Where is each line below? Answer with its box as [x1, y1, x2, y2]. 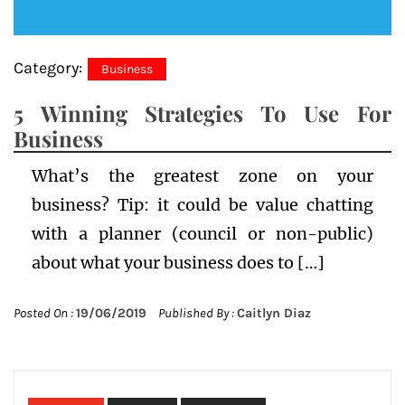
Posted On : [14, 306, 76, 322]
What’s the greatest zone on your [32, 165, 373, 187]
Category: [14, 58, 86, 79]
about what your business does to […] [32, 252, 325, 274]
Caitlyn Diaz [237, 306, 311, 322]
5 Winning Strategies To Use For [14, 99, 391, 128]
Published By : [155, 306, 237, 322]
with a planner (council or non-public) [32, 223, 373, 245]
